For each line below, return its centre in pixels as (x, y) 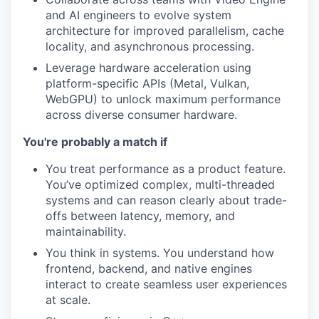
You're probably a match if (95, 142)
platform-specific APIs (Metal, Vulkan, (147, 84)
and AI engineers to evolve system (138, 15)
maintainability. (86, 232)
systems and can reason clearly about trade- (166, 200)
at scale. (68, 300)
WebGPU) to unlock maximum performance (163, 99)
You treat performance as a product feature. (166, 169)
